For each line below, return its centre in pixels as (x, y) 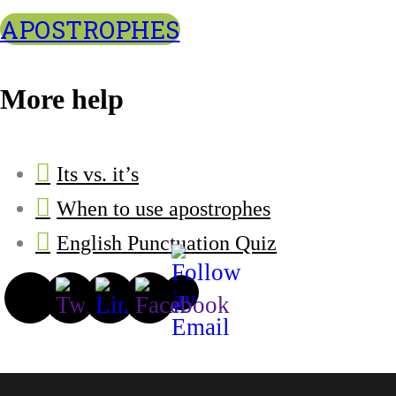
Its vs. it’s (98, 174)
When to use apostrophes (164, 208)
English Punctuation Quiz (167, 243)
